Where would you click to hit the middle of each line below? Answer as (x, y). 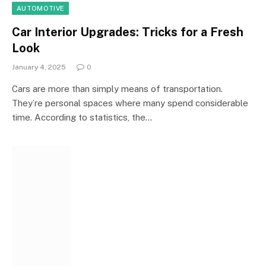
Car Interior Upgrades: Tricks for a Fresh (128, 32)
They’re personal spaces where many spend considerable (130, 103)
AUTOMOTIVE (41, 8)
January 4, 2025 (39, 67)
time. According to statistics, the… (82, 117)
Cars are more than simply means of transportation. (117, 88)
